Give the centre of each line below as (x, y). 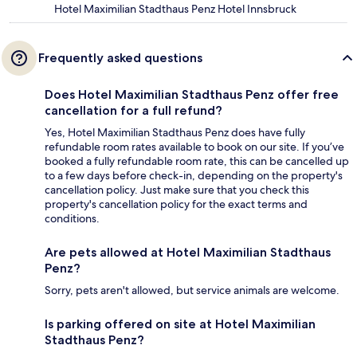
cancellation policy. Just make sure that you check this (177, 189)
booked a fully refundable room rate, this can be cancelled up (197, 161)
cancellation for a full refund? (133, 110)
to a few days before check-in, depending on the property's (194, 175)
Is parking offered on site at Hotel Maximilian (180, 324)
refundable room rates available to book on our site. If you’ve (194, 146)
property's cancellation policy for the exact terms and (176, 204)
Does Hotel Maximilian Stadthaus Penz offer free (192, 94)
